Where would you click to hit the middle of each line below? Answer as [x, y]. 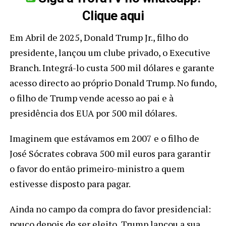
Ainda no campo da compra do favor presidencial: [110, 209]
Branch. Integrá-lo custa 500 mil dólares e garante [112, 68]
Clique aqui [113, 16]
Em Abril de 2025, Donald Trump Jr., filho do [99, 38]
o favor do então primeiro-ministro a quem [97, 169]
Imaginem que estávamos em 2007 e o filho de [104, 138]
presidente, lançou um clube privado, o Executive [110, 53]
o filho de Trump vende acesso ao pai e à [91, 98]
